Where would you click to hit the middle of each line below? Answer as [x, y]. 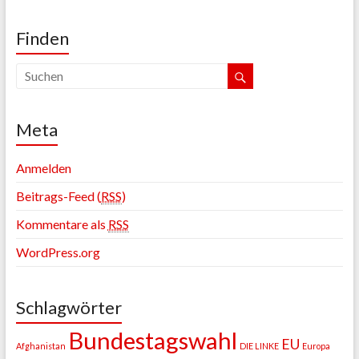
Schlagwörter [69, 308]
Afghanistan [40, 346]
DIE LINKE [259, 346]
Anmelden [43, 168]
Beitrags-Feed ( [58, 196]
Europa [316, 346]
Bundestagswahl [152, 341]
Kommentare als [62, 224]
